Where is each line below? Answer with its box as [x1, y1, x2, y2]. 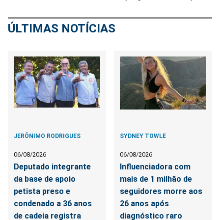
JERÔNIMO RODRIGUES [14, 132, 81, 139]
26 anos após [120, 198, 169, 208]
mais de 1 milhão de [120, 174, 192, 184]
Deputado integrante [14, 162, 91, 171]
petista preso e [14, 186, 70, 196]
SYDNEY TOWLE [120, 132, 166, 139]
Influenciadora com [120, 162, 191, 171]
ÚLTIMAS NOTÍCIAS [8, 21, 115, 35]
